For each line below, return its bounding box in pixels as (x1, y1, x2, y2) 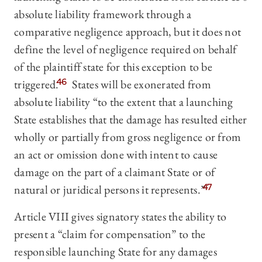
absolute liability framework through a (14, 6, 192, 22)
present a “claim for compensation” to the (14, 226, 206, 242)
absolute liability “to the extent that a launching (14, 94, 233, 110)
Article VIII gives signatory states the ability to (14, 209, 227, 225)
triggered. (14, 77, 59, 92)
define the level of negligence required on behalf (14, 42, 237, 57)
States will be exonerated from (70, 77, 211, 92)
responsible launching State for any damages (14, 244, 217, 260)
